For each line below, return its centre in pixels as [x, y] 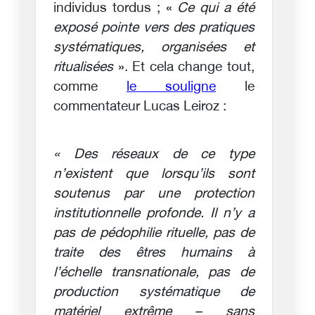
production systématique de [154, 292]
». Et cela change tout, [186, 67]
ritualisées [86, 67]
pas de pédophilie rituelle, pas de [154, 233]
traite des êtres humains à [154, 253]
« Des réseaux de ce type [154, 155]
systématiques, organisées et [154, 48]
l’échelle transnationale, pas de [154, 273]
